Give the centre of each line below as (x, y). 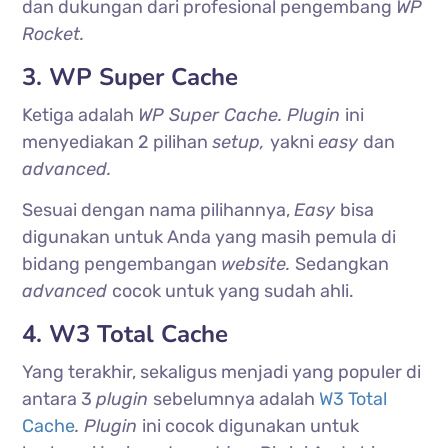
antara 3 (59, 399)
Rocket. (53, 34)
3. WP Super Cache (130, 77)
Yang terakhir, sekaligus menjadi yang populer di (222, 372)
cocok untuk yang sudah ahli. (233, 291)
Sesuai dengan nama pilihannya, (158, 210)
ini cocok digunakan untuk (251, 426)
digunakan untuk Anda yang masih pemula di (209, 237)
